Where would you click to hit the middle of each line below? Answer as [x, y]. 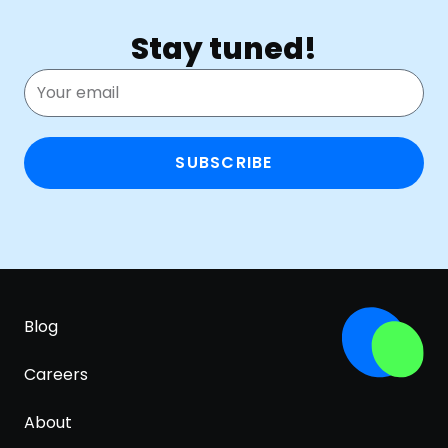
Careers [56, 375]
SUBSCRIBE [224, 163]
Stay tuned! [224, 49]
